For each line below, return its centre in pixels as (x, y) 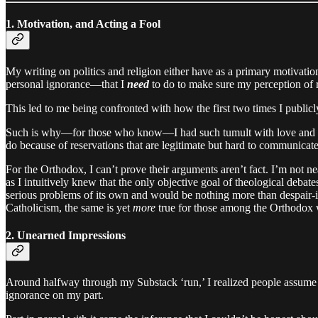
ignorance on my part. (55, 295)
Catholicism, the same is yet (69, 207)
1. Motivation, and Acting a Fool (83, 24)
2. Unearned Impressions (66, 235)
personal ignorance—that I (66, 84)
